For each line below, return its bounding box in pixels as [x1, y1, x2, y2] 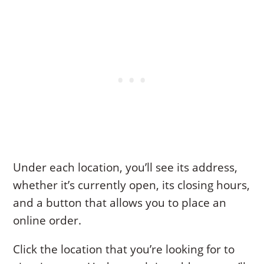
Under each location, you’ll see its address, [13, 159, 238, 175]
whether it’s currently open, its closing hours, [13, 177, 250, 193]
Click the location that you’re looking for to [13, 241, 235, 257]
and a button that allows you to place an [13, 194, 227, 210]
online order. [13, 212, 82, 228]
